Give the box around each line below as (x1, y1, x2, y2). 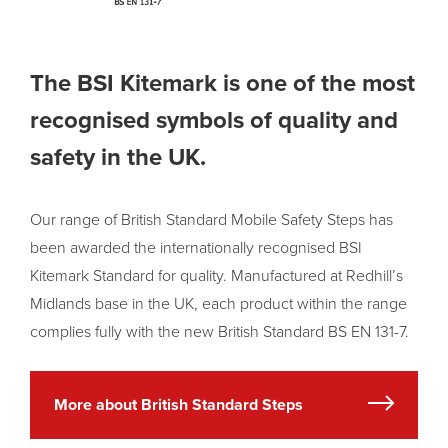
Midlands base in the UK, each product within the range (30, 293, 407, 314)
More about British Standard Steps (54, 394, 303, 415)
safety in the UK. (30, 142, 206, 172)
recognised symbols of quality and (30, 105, 398, 135)
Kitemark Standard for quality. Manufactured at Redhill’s (30, 265, 403, 286)
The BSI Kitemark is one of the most (30, 68, 415, 98)
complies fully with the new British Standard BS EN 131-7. (30, 321, 409, 342)
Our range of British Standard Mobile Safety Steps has (30, 209, 393, 230)
